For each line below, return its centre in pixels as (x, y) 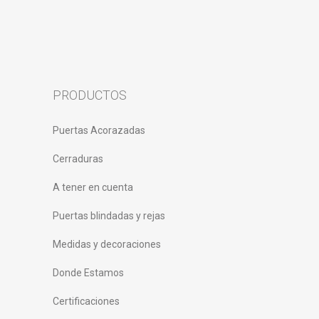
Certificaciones (86, 301)
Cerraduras (78, 159)
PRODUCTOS (90, 95)
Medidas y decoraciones (107, 244)
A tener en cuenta (93, 187)
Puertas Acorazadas (99, 130)
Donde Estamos (88, 273)
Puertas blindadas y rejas (109, 216)
